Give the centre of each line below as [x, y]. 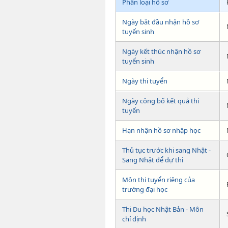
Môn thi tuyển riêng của [159, 180]
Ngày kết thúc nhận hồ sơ [161, 52]
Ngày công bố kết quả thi [161, 101]
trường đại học [145, 190]
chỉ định [134, 219]
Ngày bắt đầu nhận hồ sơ [161, 22]
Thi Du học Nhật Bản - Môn [163, 209]
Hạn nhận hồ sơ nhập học [161, 131]
